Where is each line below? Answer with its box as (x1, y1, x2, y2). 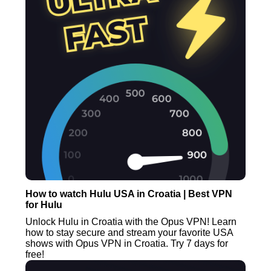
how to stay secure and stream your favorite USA (25, 227, 233, 238)
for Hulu (25, 199, 63, 210)
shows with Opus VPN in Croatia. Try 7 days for (25, 238, 229, 249)
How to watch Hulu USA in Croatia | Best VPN (25, 188, 233, 199)
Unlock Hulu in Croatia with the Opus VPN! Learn (25, 216, 237, 227)
